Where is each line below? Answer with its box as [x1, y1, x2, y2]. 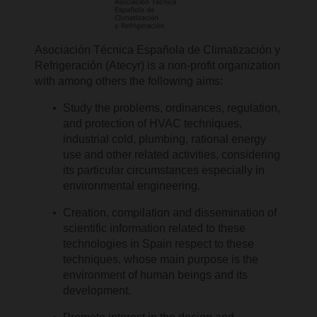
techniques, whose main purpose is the [63, 253, 259, 265]
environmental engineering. [63, 179, 201, 192]
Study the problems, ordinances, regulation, [63, 101, 281, 114]
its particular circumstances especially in [63, 163, 265, 176]
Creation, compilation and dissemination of [63, 206, 277, 219]
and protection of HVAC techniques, [63, 117, 243, 129]
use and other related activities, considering [63, 148, 281, 161]
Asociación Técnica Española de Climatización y [35, 43, 281, 56]
